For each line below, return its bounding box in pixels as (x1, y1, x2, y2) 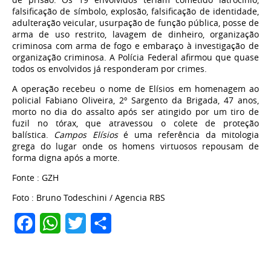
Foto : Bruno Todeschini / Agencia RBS (12, 192, 165, 204)
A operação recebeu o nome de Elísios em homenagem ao (12, 83, 259, 95)
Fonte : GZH (12, 172, 59, 184)
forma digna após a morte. (12, 152, 120, 164)
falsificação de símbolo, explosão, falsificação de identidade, (12, 5, 259, 18)
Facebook (35, 217, 79, 230)
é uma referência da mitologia (117, 129, 260, 141)
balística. (12, 129, 54, 141)
